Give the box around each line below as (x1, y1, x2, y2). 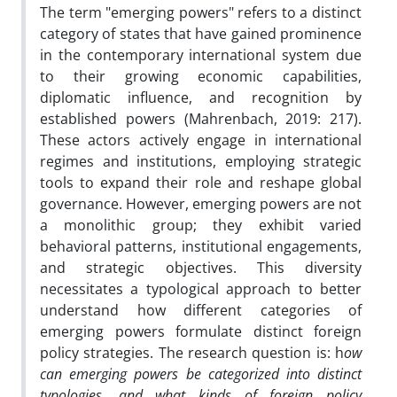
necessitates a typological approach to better (40, 278, 362, 299)
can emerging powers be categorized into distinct (40, 363, 362, 384)
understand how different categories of (40, 300, 362, 320)
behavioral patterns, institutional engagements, (40, 236, 362, 256)
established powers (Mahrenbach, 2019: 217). (40, 108, 362, 128)
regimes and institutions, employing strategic (40, 151, 362, 171)
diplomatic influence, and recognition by (40, 87, 362, 107)
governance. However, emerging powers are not (40, 193, 362, 214)
